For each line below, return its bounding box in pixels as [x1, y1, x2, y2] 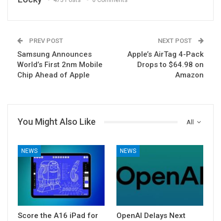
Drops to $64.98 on [137, 60, 204, 70]
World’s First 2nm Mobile [17, 60, 103, 70]
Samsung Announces [17, 50, 92, 59]
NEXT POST [158, 37, 193, 45]
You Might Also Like [18, 116, 96, 127]
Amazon [175, 71, 204, 80]
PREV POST [28, 37, 63, 45]
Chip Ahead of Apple [17, 71, 90, 80]
